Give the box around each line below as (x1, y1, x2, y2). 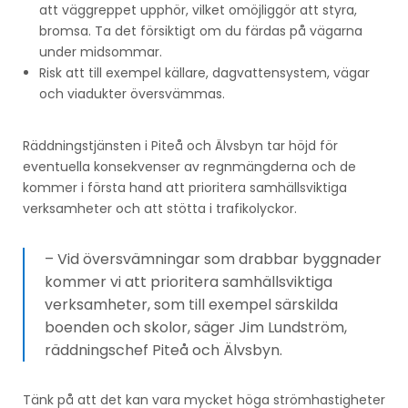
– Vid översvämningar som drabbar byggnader (45, 248, 382, 270)
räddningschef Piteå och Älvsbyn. (45, 339, 282, 361)
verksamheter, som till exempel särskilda (45, 293, 338, 315)
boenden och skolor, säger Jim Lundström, (45, 316, 347, 338)
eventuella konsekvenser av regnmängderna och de (23, 157, 356, 176)
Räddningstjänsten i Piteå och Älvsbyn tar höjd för (23, 136, 338, 155)
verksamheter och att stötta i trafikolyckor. (23, 199, 297, 218)
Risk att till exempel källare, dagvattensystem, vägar (39, 63, 370, 82)
